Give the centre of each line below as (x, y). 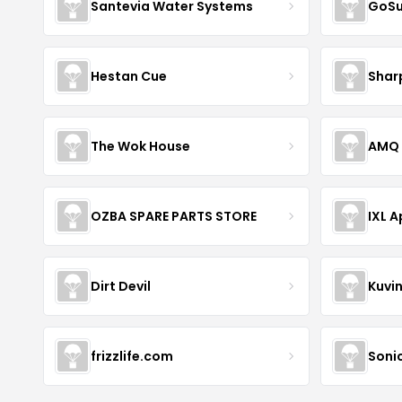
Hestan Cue (129, 76)
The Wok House (140, 146)
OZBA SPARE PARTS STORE (174, 216)
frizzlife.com (132, 356)
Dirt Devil (121, 286)
